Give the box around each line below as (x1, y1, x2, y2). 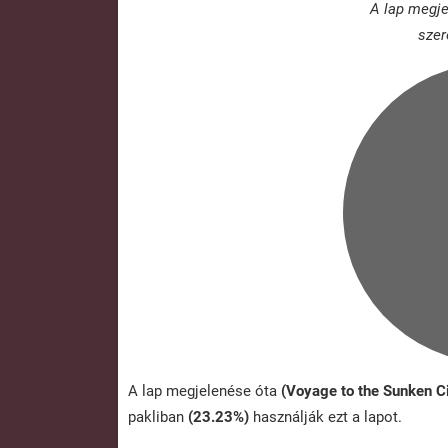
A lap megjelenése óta (128, 382, 281, 401)
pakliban (128, 408, 188, 427)
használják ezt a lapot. (249, 408, 402, 427)
